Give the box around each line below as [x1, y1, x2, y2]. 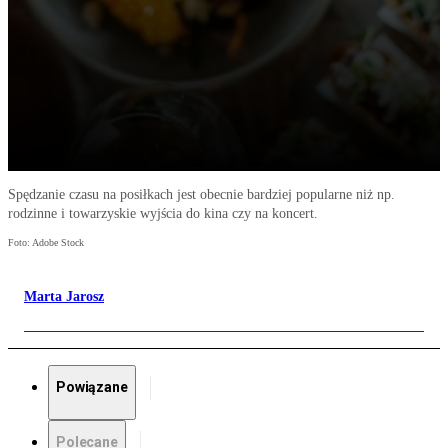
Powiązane [56, 379, 128, 396]
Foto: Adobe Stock [8, 237, 84, 249]
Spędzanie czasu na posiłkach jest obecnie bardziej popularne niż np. [8, 187, 395, 203]
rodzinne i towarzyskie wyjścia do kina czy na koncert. [8, 206, 318, 222]
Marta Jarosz [24, 289, 104, 305]
